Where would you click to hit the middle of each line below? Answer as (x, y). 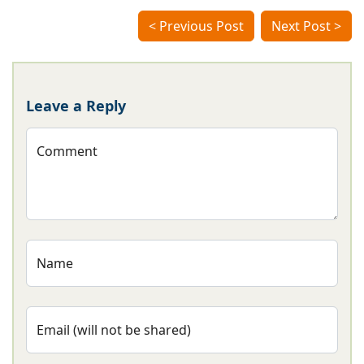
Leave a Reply (76, 105)
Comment (67, 151)
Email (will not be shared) (114, 329)
